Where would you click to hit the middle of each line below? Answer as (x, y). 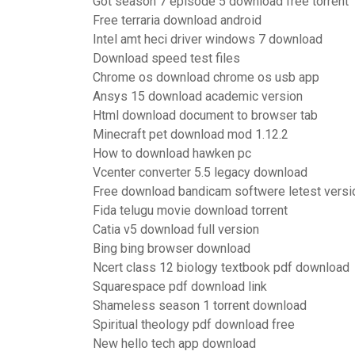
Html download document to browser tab (205, 115)
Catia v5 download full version (176, 229)
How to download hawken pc (172, 153)
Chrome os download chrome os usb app (206, 77)
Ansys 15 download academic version (198, 96)
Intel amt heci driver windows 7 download (208, 39)
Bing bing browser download (172, 248)
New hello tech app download (174, 344)
